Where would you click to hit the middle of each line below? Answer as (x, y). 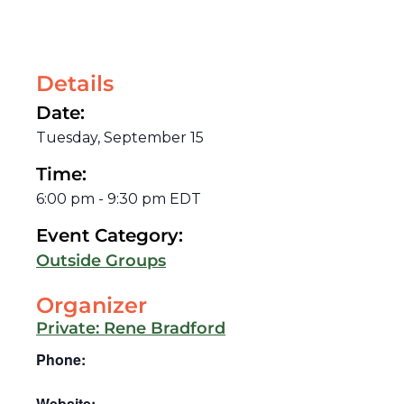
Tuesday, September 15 (120, 137)
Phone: (61, 359)
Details (75, 83)
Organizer (92, 305)
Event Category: (110, 235)
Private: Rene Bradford (131, 328)
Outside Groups (101, 260)
